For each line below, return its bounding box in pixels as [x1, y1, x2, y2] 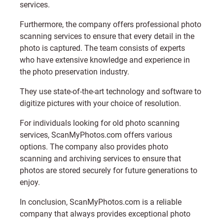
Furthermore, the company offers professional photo [20, 20, 201, 29]
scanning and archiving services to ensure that [20, 154, 181, 163]
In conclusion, [20, 197, 70, 207]
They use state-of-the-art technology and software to [20, 87, 201, 96]
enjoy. [20, 178, 40, 187]
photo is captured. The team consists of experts [20, 43, 185, 53]
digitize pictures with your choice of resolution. [20, 99, 181, 108]
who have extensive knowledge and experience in [20, 55, 190, 65]
